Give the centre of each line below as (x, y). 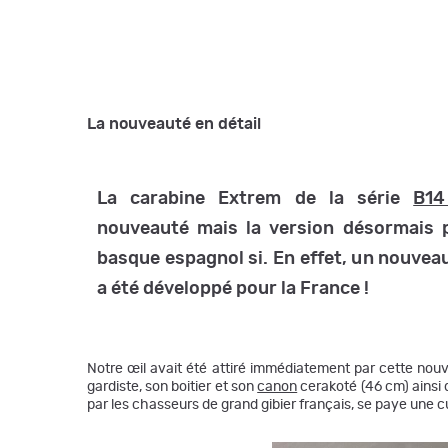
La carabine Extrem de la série (255, 199)
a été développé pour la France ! (233, 289)
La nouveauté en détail (174, 124)
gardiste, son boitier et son (172, 387)
